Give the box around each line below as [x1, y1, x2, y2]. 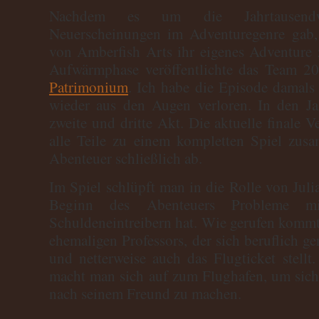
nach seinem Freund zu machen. [49, 283, 241, 303]
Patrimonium [49, 77, 128, 98]
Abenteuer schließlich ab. [49, 148, 202, 169]
